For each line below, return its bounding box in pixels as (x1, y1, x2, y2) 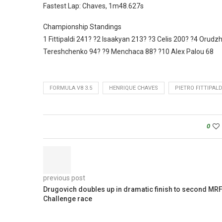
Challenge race (43, 194, 92, 203)
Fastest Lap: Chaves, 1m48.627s (43, 1, 144, 10)
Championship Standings (43, 22, 121, 31)
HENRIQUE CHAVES (109, 84, 158, 91)
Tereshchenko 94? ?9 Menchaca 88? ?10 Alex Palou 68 (43, 47, 214, 55)
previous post (43, 173, 85, 182)
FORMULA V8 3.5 (50, 84, 92, 91)
